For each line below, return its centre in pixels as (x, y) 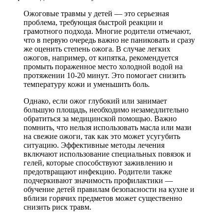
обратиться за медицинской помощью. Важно (100, 119)
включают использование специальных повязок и (107, 154)
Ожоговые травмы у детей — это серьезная (96, 14)
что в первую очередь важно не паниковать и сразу (109, 40)
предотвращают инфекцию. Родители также (98, 172)
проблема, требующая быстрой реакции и (93, 23)
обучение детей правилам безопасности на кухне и (109, 190)
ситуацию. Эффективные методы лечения (94, 145)
